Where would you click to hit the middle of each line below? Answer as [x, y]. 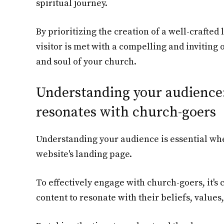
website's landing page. [84, 154]
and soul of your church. [86, 62]
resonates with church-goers [126, 112]
